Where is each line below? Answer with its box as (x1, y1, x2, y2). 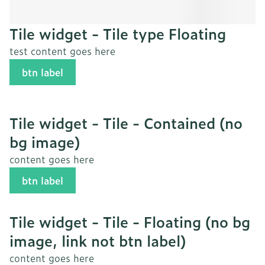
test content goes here (9, 44, 115, 59)
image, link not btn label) (9, 230, 186, 251)
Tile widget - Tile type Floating (9, 22, 226, 44)
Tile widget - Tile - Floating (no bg (9, 211, 250, 232)
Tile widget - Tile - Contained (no (9, 112, 243, 134)
